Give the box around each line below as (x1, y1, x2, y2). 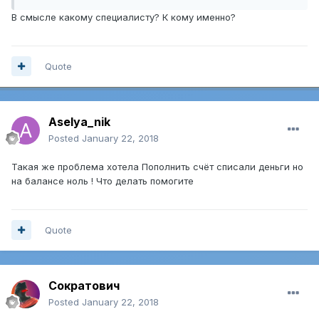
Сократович (48, 278, 120, 293)
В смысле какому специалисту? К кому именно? (11, 11, 236, 23)
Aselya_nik (48, 114, 110, 129)
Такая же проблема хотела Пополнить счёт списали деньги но (11, 160, 303, 172)
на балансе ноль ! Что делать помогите (11, 174, 197, 187)
